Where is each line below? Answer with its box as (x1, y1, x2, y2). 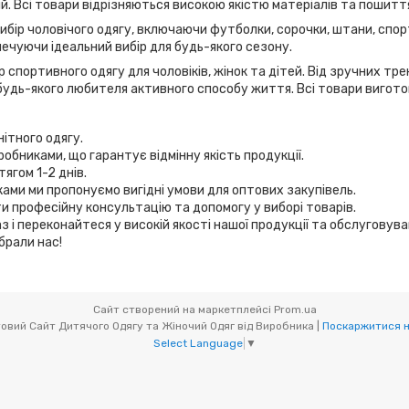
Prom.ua (273, 302, 317, 316)
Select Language (153, 336, 243, 350)
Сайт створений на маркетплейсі (92, 302, 274, 316)
